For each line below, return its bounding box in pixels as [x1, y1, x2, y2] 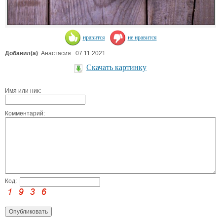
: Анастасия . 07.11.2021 [38, 50, 106, 57]
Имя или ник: [5, 87, 41, 95]
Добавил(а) [5, 50, 38, 57]
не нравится [127, 34, 157, 41]
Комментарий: [5, 110, 45, 117]
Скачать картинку [86, 63, 147, 72]
